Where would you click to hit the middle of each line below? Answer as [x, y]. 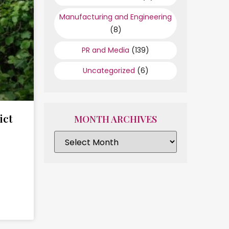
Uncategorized [109, 71]
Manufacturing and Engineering [116, 17]
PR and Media [106, 50]
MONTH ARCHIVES [116, 119]
